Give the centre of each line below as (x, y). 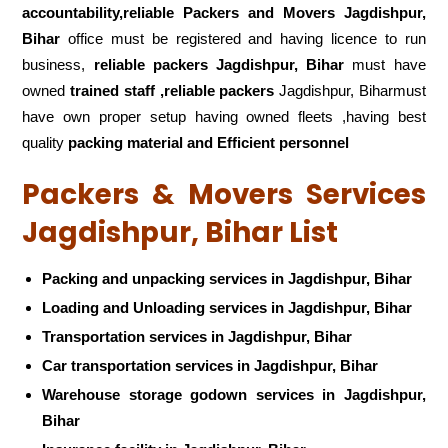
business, (58, 65)
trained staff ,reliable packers (172, 91)
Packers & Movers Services (224, 195)
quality (45, 143)
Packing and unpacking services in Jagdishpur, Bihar (227, 278)
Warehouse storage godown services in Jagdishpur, (234, 394)
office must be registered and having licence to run (243, 39)
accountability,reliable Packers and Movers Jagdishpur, (224, 13)
